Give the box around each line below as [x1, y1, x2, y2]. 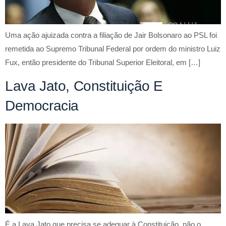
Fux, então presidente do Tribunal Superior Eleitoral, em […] [5, 58, 200, 67]
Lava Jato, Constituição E [5, 78, 163, 94]
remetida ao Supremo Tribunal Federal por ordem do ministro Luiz [5, 44, 220, 53]
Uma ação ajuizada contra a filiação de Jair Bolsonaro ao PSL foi [5, 30, 217, 39]
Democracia [5, 98, 79, 114]
